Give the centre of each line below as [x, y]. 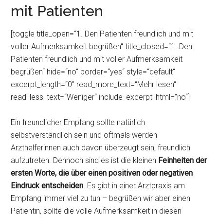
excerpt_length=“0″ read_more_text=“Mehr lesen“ [94, 84]
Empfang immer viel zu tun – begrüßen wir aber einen [101, 198]
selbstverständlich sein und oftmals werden [84, 135]
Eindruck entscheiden [47, 186]
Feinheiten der [183, 160]
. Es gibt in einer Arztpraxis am [134, 186]
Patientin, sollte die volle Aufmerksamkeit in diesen [96, 211]
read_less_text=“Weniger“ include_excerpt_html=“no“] [100, 97]
